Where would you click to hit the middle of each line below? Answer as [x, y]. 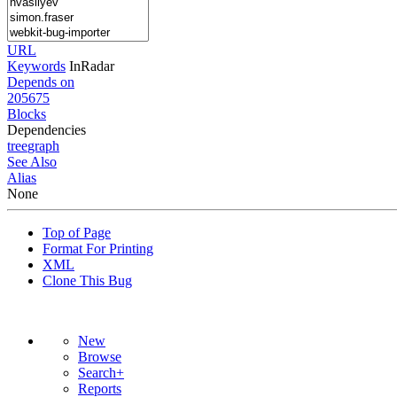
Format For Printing [98, 248]
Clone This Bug [87, 280]
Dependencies [47, 129]
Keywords [36, 66]
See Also [32, 161]
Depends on [41, 82]
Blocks [27, 113]
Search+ [101, 372]
